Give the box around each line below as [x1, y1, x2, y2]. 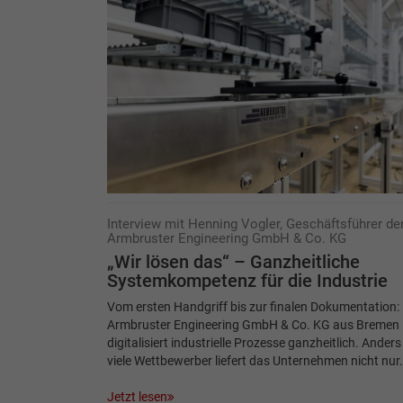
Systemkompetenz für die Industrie [106, 270, 388, 291]
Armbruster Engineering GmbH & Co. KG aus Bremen [106, 317, 399, 332]
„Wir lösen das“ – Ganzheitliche [106, 251, 360, 273]
